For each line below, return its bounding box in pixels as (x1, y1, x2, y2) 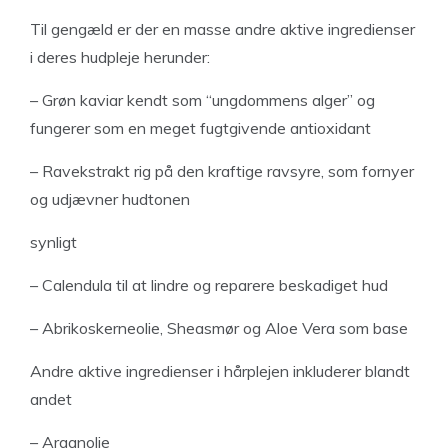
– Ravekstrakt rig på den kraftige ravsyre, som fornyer (30, 161, 414, 181)
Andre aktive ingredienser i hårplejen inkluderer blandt (30, 361, 410, 381)
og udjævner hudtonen (30, 189, 190, 209)
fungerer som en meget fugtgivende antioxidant (30, 118, 371, 138)
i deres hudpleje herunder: (30, 47, 210, 67)
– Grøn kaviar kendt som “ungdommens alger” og (30, 90, 375, 110)
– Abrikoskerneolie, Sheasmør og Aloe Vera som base (30, 318, 408, 338)
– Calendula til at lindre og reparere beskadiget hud (30, 275, 388, 295)
